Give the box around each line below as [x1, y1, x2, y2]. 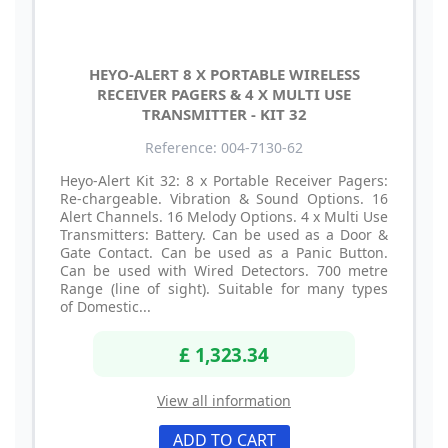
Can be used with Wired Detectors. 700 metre [60, 261, 388, 281]
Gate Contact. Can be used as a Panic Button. [60, 243, 388, 263]
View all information [157, 390, 291, 410]
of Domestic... [60, 297, 151, 317]
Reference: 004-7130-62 [145, 138, 303, 158]
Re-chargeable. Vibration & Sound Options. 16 [60, 189, 388, 209]
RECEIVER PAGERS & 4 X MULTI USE [97, 84, 351, 105]
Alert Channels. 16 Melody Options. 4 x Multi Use [60, 207, 388, 227]
